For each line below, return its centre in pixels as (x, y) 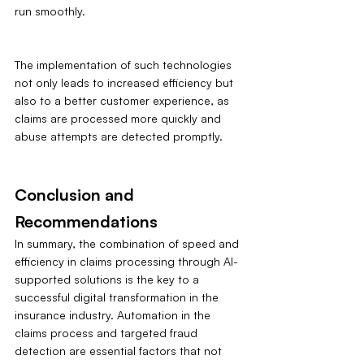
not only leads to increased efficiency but (126, 82)
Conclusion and (76, 194)
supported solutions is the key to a (108, 279)
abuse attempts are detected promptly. (119, 136)
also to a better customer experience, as (123, 100)
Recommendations (86, 221)
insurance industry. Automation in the (114, 314)
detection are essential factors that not (120, 350)
